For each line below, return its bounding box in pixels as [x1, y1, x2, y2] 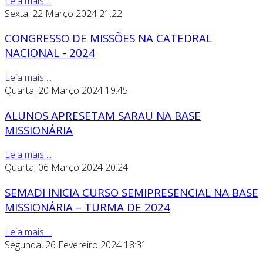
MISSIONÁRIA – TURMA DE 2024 [5, 200, 170, 215]
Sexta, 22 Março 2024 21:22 [5, 6, 122, 20]
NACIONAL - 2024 [5, 45, 95, 60]
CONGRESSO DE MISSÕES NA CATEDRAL [5, 31, 212, 46]
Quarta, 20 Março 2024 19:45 [5, 84, 128, 97]
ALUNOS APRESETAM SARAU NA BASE [5, 107, 201, 123]
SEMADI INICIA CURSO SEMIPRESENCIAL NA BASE [5, 185, 258, 200]
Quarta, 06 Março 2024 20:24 [5, 161, 128, 174]
